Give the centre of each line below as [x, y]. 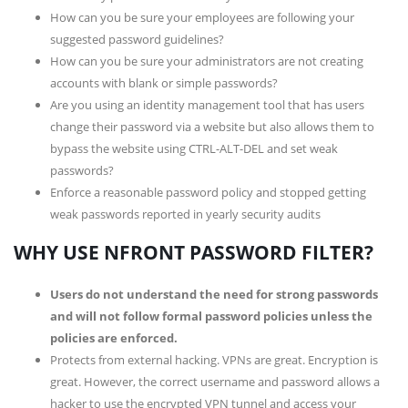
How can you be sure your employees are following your [202, 17]
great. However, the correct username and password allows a [215, 382]
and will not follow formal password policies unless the [211, 316]
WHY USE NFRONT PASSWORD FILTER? [194, 252]
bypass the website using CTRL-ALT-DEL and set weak [194, 148]
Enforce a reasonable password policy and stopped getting [208, 192]
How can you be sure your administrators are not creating [207, 61]
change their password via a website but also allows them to [212, 127]
